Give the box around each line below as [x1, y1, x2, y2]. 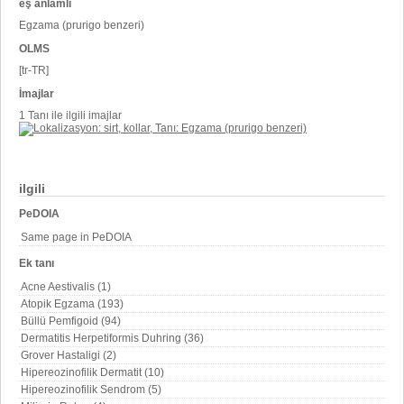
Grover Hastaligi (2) [21, 348, 116, 362]
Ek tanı [19, 256, 54, 270]
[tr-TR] [19, 63, 49, 77]
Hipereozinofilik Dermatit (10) [21, 365, 164, 379]
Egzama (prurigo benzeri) [19, 18, 144, 32]
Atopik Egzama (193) [21, 297, 124, 310]
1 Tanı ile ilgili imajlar [19, 108, 122, 122]
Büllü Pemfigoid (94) [21, 314, 121, 327]
